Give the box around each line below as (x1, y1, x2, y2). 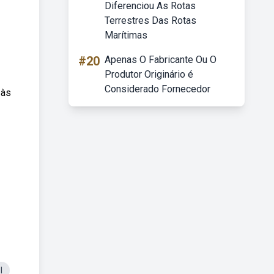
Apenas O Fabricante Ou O (105, 54, 217, 65)
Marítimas (105, 29, 147, 41)
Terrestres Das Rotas (105, 15, 196, 26)
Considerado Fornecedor (105, 83, 210, 95)
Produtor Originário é (105, 68, 193, 80)
